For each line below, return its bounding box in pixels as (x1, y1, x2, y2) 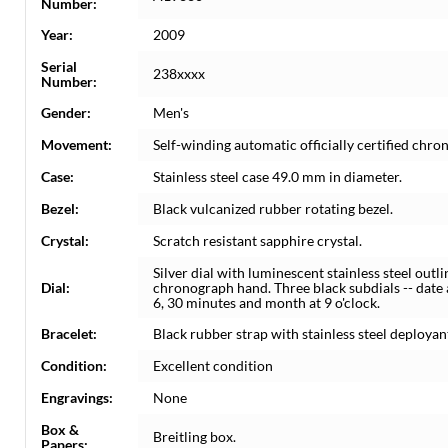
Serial (41, 58, 77, 75)
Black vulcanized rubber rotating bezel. (153, 200, 393, 217)
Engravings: (41, 389, 113, 406)
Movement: (41, 136, 112, 153)
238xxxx (153, 65, 205, 82)
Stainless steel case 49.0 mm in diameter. (153, 168, 402, 185)
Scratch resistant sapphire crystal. (153, 232, 362, 249)
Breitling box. (153, 428, 236, 445)
